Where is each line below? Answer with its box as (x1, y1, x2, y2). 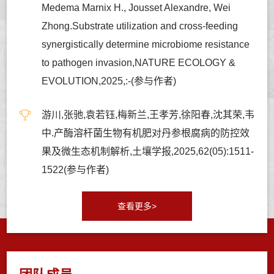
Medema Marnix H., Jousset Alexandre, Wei (42, 2, 231, 13)
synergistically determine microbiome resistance (42, 39, 250, 50)
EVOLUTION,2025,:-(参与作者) (42, 75, 177, 86)
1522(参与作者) (42, 164, 109, 175)
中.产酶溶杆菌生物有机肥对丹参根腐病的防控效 (42, 127, 250, 138)
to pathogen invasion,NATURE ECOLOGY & (42, 57, 236, 68)
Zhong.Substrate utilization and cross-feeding (42, 20, 239, 31)
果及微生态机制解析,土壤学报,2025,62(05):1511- (42, 146, 254, 157)
